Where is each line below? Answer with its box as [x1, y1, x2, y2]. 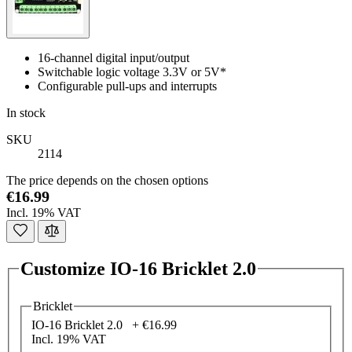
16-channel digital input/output [38, 51, 189, 64]
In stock [6, 106, 46, 119]
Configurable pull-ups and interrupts [38, 79, 217, 93]
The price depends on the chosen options [6, 174, 208, 187]
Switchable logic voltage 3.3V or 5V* [38, 65, 226, 79]
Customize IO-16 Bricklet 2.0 [20, 258, 256, 279]
